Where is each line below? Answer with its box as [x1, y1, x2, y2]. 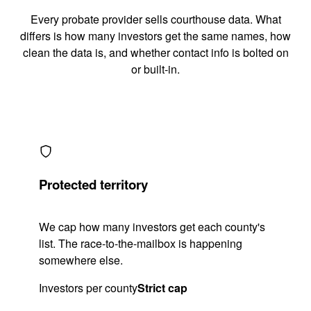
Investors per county [39, 280, 137, 296]
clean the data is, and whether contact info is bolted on [22, 44, 289, 60]
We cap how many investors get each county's [39, 219, 265, 235]
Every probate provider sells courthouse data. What [30, 10, 281, 27]
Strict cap [137, 280, 187, 296]
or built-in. [131, 60, 180, 77]
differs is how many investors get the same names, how [20, 27, 291, 44]
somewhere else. [39, 252, 123, 269]
